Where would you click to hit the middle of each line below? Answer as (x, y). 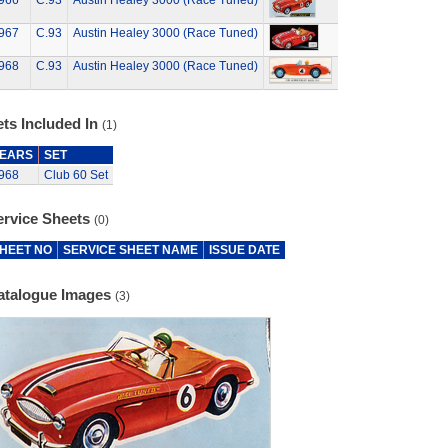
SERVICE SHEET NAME (130, 250)
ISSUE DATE (244, 250)
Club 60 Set (75, 175)
